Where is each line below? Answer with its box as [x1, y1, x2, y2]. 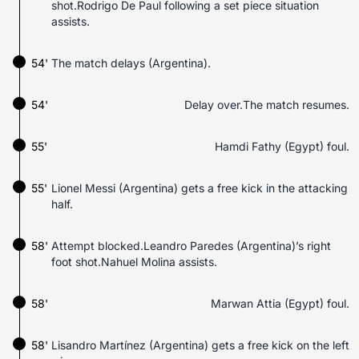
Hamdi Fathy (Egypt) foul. [215, 139, 349, 153]
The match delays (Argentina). [51, 56, 211, 70]
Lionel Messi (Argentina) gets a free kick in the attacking [51, 181, 348, 195]
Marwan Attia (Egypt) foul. [211, 296, 349, 310]
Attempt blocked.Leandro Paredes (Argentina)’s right [51, 239, 331, 252]
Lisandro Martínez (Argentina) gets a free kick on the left [51, 338, 349, 352]
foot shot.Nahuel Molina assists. [51, 255, 217, 268]
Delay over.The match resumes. [184, 98, 349, 111]
